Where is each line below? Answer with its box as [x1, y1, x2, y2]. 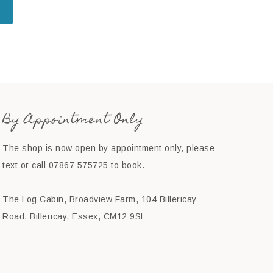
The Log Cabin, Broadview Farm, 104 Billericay [2, 194, 197, 205]
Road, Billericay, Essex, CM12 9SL [2, 211, 146, 222]
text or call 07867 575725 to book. [2, 160, 144, 171]
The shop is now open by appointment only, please [2, 143, 214, 154]
